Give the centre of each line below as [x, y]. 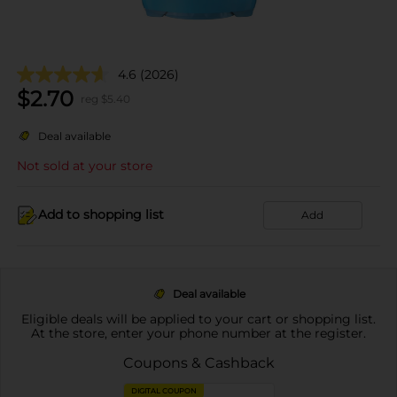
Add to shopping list [101, 214]
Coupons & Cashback [198, 362]
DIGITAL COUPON [163, 390]
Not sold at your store [85, 165]
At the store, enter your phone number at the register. [198, 333]
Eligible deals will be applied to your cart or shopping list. [198, 319]
